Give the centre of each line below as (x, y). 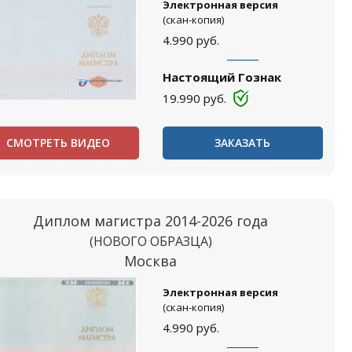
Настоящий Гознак (222, 77)
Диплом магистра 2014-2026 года (151, 221)
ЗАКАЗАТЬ (243, 143)
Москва (151, 261)
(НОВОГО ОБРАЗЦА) (150, 241)
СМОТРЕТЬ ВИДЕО (59, 143)
